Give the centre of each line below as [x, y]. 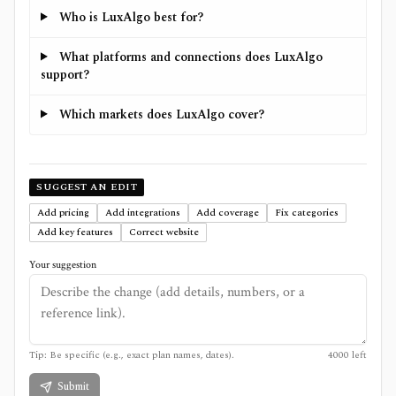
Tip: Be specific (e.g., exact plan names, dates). [132, 354]
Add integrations [143, 212]
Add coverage [228, 212]
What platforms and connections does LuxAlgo [190, 57]
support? [65, 74]
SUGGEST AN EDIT [87, 187]
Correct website [164, 232]
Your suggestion [63, 264]
